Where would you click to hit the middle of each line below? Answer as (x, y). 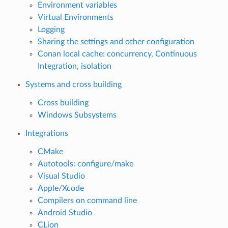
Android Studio (65, 212)
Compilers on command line (87, 200)
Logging (51, 29)
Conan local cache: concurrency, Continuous (117, 54)
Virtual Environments (75, 17)
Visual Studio (61, 176)
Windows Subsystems (77, 115)
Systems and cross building (73, 84)
